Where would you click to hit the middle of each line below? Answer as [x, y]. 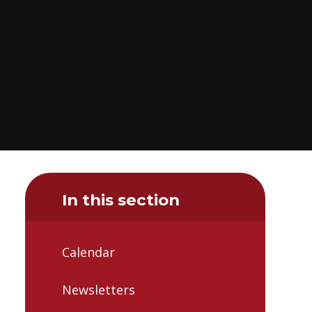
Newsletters [99, 289]
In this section [121, 200]
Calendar [88, 252]
